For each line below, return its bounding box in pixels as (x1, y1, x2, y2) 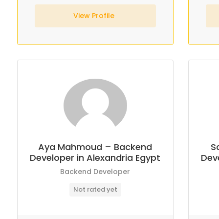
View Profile (73, 11, 117, 21)
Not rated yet (73, 185, 117, 194)
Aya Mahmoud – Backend (38, 141, 153, 153)
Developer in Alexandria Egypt (30, 152, 161, 164)
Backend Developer (60, 167, 131, 176)
